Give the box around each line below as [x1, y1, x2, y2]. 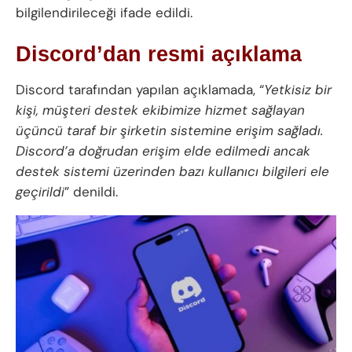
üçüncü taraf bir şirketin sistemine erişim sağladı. [16, 121, 323, 139]
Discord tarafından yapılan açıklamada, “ [16, 80, 264, 98]
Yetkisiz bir [264, 80, 332, 98]
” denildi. [64, 182, 118, 200]
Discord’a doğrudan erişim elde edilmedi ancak [16, 141, 310, 159]
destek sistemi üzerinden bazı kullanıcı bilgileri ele [16, 162, 329, 180]
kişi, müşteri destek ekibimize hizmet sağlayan [16, 101, 305, 119]
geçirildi [16, 182, 64, 200]
